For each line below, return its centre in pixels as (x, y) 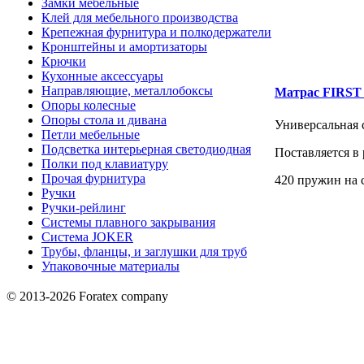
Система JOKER (87, 237)
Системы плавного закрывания (128, 222)
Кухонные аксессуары (102, 76)
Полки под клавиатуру (105, 164)
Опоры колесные (89, 105)
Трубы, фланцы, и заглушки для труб (144, 251)
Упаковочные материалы (110, 266)
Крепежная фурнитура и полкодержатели (156, 32)
